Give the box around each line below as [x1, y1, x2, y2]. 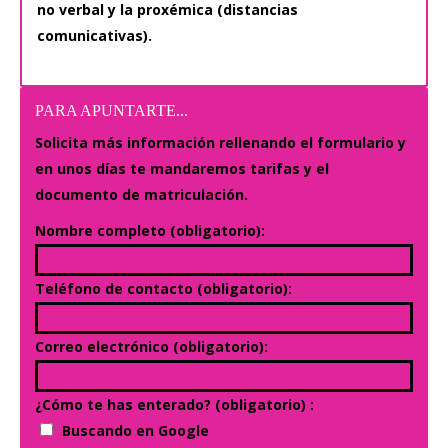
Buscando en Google [62, 421, 209, 440]
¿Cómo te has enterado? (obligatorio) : [35, 395, 314, 414]
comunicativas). [37, 26, 152, 45]
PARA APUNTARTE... [35, 102, 188, 119]
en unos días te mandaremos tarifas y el [35, 159, 329, 178]
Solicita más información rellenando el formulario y [35, 133, 406, 152]
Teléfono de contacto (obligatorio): [35, 279, 292, 298]
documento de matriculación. [35, 185, 248, 204]
